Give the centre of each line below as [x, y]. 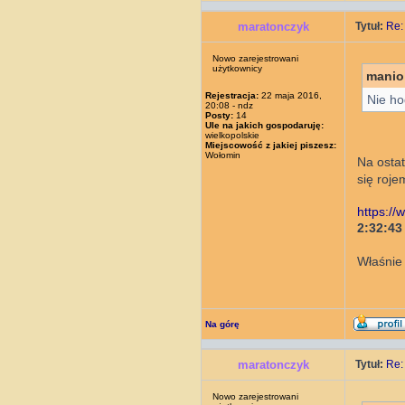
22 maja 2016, [290, 95]
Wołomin [223, 155]
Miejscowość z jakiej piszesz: [271, 145]
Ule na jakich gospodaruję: [264, 125]
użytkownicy [237, 68]
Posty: [219, 115]
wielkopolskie [232, 135]
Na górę [222, 324]
